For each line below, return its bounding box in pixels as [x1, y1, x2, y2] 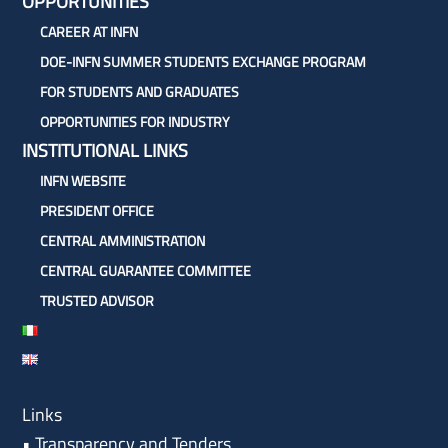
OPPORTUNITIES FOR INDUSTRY [40, 111, 230, 133]
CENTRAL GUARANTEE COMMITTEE [40, 260, 251, 282]
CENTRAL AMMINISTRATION [40, 230, 205, 252]
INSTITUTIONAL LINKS [22, 137, 189, 165]
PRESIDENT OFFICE [40, 200, 154, 222]
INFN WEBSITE [40, 170, 126, 192]
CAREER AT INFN [40, 21, 138, 43]
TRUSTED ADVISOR [40, 290, 154, 312]
